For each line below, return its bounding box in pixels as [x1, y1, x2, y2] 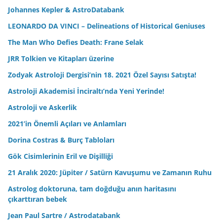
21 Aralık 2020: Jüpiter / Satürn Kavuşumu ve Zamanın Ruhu [8, 167, 212, 177]
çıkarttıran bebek [8, 194, 67, 204]
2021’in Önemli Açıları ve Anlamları [8, 118, 126, 128]
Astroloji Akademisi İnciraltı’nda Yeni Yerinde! [8, 86, 164, 96]
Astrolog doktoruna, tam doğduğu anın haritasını [8, 184, 176, 193]
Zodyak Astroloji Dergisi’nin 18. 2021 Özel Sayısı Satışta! [8, 70, 196, 79]
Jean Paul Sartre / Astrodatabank [8, 210, 120, 220]
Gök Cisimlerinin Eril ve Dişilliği [8, 151, 113, 161]
